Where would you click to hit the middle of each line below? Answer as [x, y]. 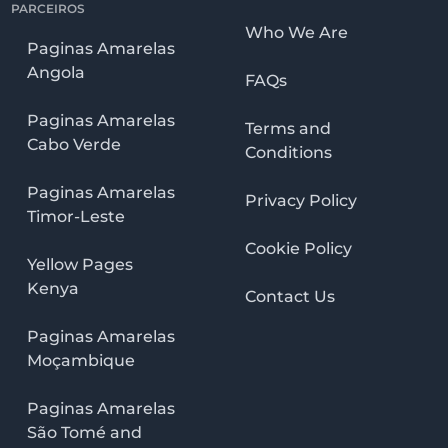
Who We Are [297, 32]
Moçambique [80, 360]
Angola [55, 72]
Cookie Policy [299, 248]
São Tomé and [84, 432]
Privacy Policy [301, 200]
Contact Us [290, 296]
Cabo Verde [73, 144]
